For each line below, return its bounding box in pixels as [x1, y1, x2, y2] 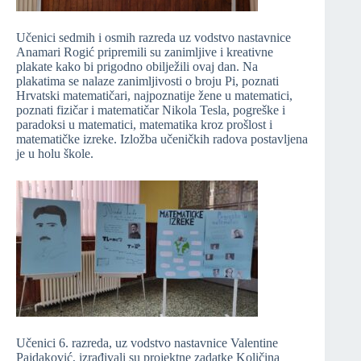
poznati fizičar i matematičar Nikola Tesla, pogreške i [16, 103, 285, 118]
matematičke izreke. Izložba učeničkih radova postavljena [16, 132, 308, 147]
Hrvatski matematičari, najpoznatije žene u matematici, [16, 89, 293, 103]
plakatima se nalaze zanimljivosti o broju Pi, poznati [16, 74, 279, 89]
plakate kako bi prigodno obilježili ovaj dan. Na [16, 60, 258, 74]
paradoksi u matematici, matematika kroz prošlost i [16, 118, 272, 132]
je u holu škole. [16, 147, 93, 161]
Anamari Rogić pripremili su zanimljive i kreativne [16, 45, 273, 60]
